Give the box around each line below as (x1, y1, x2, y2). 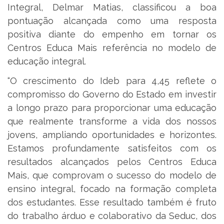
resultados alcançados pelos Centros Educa (7, 156, 216, 167)
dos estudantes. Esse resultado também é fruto (7, 197, 216, 208)
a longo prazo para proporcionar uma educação (7, 102, 216, 113)
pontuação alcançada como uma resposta (7, 15, 216, 26)
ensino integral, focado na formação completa (7, 183, 216, 194)
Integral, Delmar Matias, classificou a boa (7, 1, 216, 12)
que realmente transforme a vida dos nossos (7, 116, 216, 127)
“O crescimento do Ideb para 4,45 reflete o (7, 75, 216, 86)
